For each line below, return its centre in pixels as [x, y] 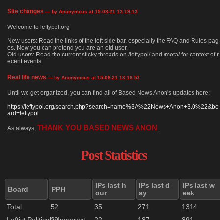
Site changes [26, 12]
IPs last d [154, 185]
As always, [22, 128]
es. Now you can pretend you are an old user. [68, 48]
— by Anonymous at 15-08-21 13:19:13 [91, 12]
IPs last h [111, 185]
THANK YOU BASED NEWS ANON [97, 128]
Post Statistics [114, 155]
